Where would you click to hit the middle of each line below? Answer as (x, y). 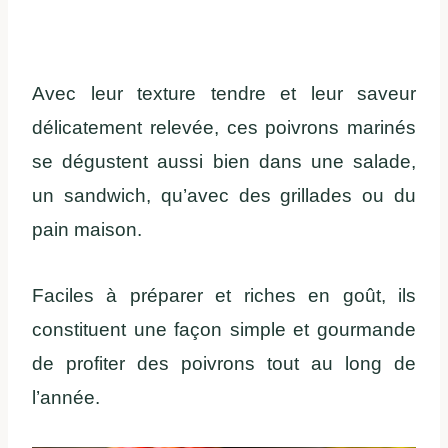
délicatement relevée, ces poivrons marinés (224, 128)
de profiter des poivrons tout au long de (224, 364)
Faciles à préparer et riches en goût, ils (224, 296)
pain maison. (87, 230)
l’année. (66, 398)
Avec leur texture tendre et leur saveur (224, 94)
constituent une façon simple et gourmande (224, 330)
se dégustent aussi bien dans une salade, (224, 162)
